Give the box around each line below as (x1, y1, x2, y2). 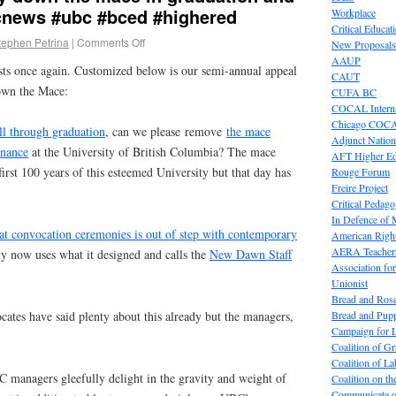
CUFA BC (331, 84, 377, 99)
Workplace (331, 4, 376, 19)
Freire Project (331, 179, 388, 194)
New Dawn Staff (209, 246, 292, 263)
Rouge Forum (331, 164, 390, 179)
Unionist (331, 275, 368, 290)
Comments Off (77, 34, 145, 49)
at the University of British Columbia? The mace (28, 143, 276, 161)
